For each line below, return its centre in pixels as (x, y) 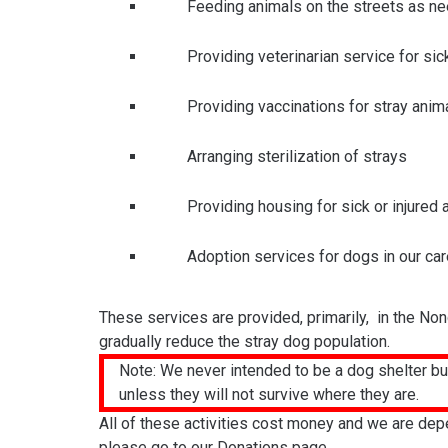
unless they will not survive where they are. (268, 394)
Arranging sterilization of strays (296, 156)
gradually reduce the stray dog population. (244, 341)
